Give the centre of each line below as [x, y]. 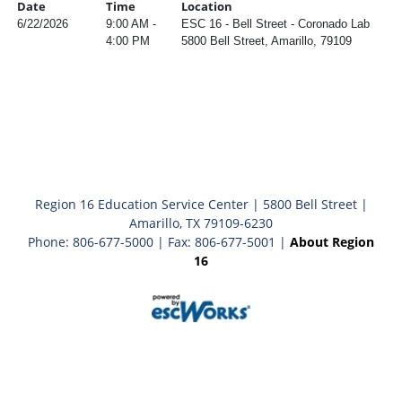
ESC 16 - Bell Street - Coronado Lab [275, 24]
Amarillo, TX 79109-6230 [201, 223]
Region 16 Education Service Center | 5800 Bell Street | [201, 204]
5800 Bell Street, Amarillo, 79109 [267, 41]
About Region [332, 242]
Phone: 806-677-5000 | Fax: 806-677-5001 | [159, 242]
